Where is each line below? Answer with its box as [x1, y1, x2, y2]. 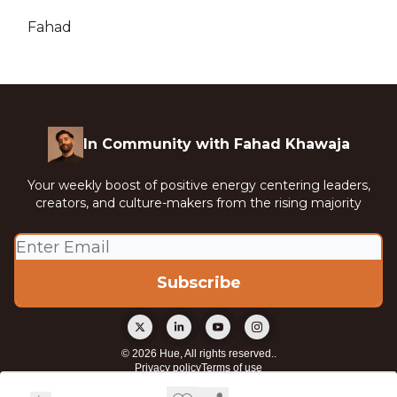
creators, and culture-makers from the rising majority [35, 195, 362, 211]
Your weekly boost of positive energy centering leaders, [27, 177, 370, 193]
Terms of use [201, 362, 262, 374]
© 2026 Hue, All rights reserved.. [121, 347, 276, 360]
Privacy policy [135, 362, 201, 374]
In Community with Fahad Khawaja [82, 136, 350, 152]
